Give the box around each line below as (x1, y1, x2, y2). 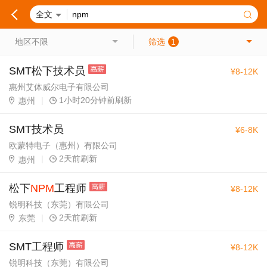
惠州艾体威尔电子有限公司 (9, 82, 109, 92)
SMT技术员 (9, 123, 64, 136)
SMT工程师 (9, 240, 64, 253)
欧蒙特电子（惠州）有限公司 (9, 141, 117, 151)
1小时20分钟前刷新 (59, 95, 132, 105)
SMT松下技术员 (9, 65, 85, 77)
